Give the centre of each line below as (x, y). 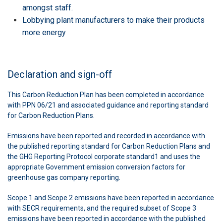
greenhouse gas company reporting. (64, 177)
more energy (44, 32)
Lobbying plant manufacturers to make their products (113, 20)
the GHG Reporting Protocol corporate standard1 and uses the (104, 156)
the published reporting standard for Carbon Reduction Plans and (109, 146)
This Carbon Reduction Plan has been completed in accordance (106, 94)
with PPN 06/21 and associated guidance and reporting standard (108, 105)
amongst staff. (48, 7)
